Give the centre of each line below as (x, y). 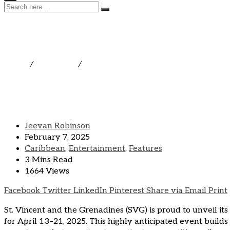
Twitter (57, 191)
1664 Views (47, 171)
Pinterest (127, 191)
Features (146, 149)
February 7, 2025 (57, 138)
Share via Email (176, 191)
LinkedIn (90, 191)
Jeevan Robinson (57, 126)
